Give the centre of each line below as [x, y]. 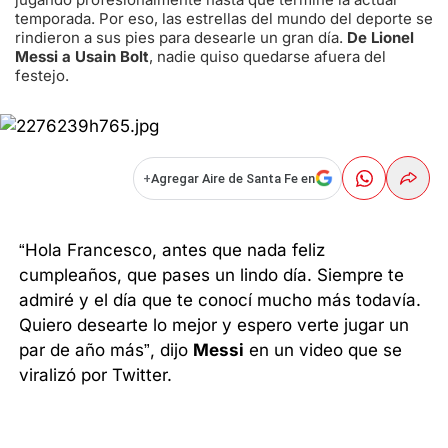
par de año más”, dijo [106, 349]
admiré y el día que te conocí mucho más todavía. [220, 299]
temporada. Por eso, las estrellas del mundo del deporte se [224, 18]
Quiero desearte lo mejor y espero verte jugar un [214, 324]
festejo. [42, 75]
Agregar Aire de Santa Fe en [232, 178]
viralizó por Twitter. [96, 374]
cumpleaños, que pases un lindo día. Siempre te [212, 274]
